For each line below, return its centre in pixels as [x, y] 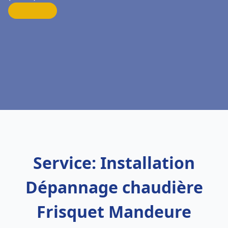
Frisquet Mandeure [114, 211]
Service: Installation [114, 163]
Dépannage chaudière [114, 187]
